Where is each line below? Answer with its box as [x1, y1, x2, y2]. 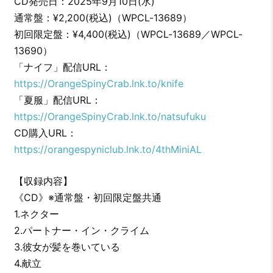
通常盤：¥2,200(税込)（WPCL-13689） [13, 12, 192, 24]
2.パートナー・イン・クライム [13, 224, 149, 237]
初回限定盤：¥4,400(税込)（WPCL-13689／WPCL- [13, 28, 243, 41]
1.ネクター [13, 208, 59, 221]
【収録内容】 [13, 175, 73, 188]
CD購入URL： [13, 127, 77, 140]
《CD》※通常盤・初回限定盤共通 [13, 191, 161, 204]
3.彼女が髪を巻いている [13, 241, 120, 253]
